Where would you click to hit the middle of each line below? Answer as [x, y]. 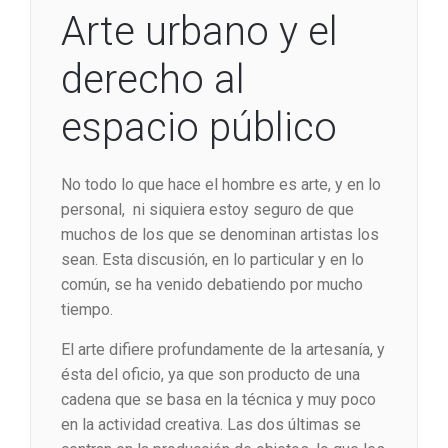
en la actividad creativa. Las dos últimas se [211, 425]
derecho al [153, 80]
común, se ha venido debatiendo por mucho [212, 285]
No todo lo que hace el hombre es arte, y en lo [221, 185]
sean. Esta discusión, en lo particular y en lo [212, 260]
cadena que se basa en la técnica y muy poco [218, 400]
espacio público [199, 128]
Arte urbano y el [199, 32]
